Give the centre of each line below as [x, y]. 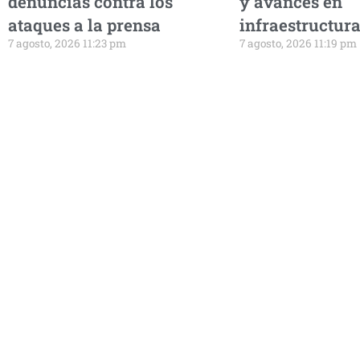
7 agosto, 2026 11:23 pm [67, 43]
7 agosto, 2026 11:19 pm [298, 43]
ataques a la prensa [84, 25]
